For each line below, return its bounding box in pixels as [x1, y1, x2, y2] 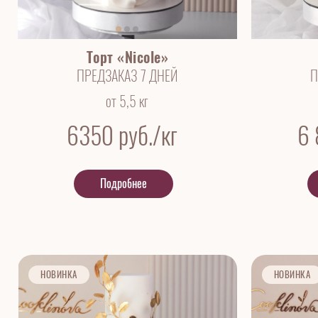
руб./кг [119, 119, 178, 152]
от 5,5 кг [106, 91, 149, 111]
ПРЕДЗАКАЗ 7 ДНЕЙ [77, 65, 178, 85]
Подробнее [100, 175, 148, 191]
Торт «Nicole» [86, 47, 168, 67]
